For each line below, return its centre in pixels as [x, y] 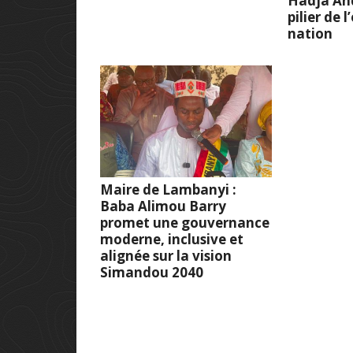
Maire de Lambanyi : [168, 189]
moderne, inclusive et [172, 239]
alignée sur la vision [166, 255]
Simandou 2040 [152, 272]
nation [310, 34]
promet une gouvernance [185, 222]
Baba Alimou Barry [163, 206]
